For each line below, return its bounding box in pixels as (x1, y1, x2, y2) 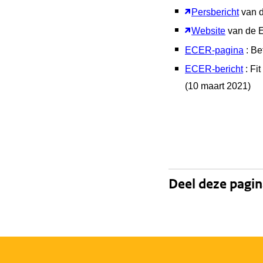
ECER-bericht (185, 64, 243, 75)
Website (191, 26, 225, 36)
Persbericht (191, 6, 239, 17)
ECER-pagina (185, 45, 244, 55)
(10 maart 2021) (185, 81, 251, 92)
